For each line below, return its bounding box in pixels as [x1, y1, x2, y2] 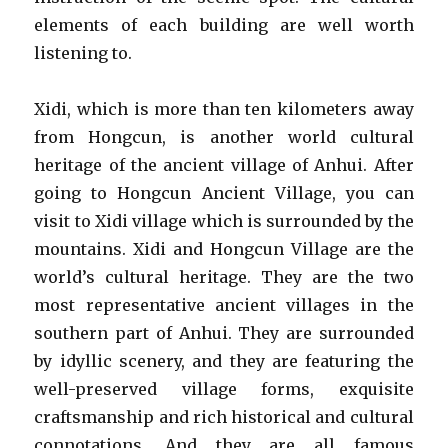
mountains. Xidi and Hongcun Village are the [34, 239, 414, 259]
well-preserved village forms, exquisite [34, 379, 414, 399]
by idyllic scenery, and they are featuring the [34, 351, 414, 371]
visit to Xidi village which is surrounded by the [34, 211, 414, 231]
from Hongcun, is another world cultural [34, 127, 414, 147]
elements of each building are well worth [34, 15, 414, 35]
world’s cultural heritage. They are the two [34, 267, 414, 287]
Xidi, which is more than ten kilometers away [34, 99, 414, 119]
